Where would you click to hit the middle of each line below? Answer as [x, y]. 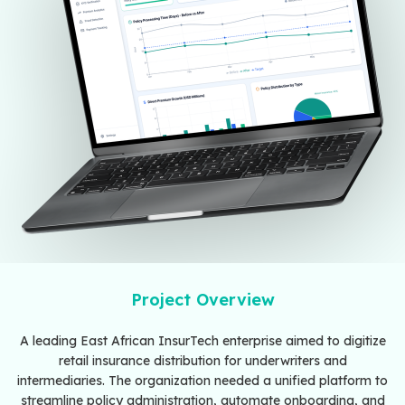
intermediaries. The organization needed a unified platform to [202, 381]
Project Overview [202, 300]
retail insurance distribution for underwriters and [202, 361]
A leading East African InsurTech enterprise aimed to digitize [202, 341]
